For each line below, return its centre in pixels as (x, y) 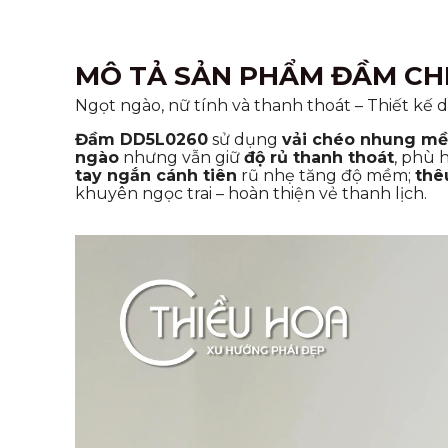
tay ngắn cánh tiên (156, 175)
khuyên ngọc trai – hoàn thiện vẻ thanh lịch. (251, 193)
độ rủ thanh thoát (319, 157)
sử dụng (245, 139)
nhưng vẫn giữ (181, 157)
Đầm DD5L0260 (141, 139)
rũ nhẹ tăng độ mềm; (326, 175)
